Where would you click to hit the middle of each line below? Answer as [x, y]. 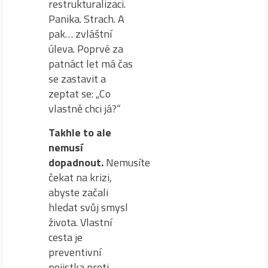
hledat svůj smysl [88, 207]
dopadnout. [77, 162]
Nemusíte [128, 162]
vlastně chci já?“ [85, 109]
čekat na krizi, [80, 177]
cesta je [66, 237]
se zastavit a [77, 79]
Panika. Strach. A [86, 19]
